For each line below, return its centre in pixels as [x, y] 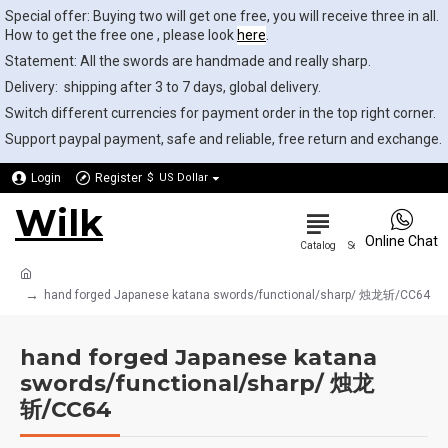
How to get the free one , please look [121, 35]
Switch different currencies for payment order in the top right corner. [220, 113]
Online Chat [401, 241]
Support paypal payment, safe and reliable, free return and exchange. [223, 139]
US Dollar [183, 177]
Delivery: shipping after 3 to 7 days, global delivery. [163, 87]
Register [118, 178]
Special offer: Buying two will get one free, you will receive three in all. [222, 16]
